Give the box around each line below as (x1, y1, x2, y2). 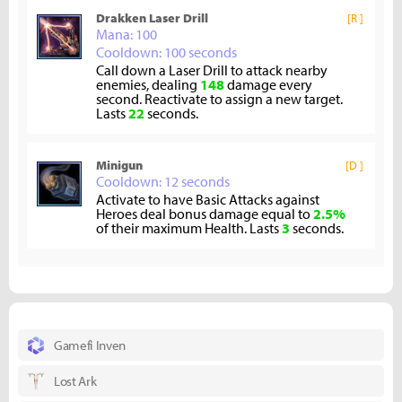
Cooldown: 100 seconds (96, 43, 237, 62)
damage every (224, 75, 312, 94)
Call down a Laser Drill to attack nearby (96, 61, 328, 80)
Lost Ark (54, 372, 97, 390)
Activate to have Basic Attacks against (96, 190, 319, 209)
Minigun (96, 157, 143, 174)
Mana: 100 (96, 25, 157, 44)
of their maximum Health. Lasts (96, 219, 282, 238)
